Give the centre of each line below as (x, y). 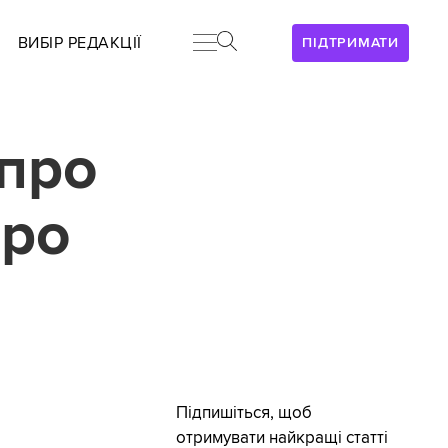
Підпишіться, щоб (243, 413)
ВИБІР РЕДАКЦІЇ (79, 43)
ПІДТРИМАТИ (350, 42)
